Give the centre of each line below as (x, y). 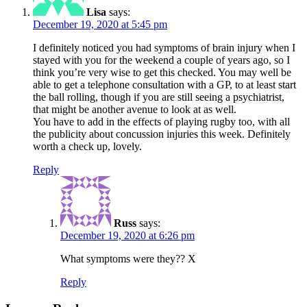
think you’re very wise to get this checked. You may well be (162, 73)
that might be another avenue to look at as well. (135, 110)
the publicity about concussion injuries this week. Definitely (162, 134)
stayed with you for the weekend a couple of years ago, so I (161, 60)
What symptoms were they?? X (128, 259)
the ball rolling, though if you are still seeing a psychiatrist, (159, 97)
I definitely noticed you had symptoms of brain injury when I (164, 48)
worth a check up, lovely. (87, 147)
